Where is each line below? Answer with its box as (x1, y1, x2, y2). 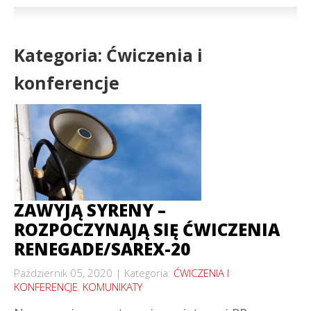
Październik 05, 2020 (14, 266, 112, 280)
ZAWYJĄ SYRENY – (14, 199, 166, 221)
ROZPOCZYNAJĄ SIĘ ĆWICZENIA (14, 218, 280, 241)
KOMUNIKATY (83, 280, 142, 294)
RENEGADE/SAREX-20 (14, 237, 190, 260)
